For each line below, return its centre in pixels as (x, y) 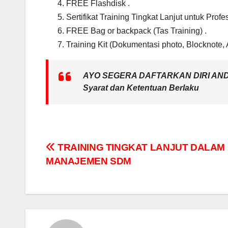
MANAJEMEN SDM (89, 161)
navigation (87, 172)
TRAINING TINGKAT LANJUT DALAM (140, 148)
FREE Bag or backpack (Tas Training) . (136, 31)
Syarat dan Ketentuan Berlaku (141, 88)
